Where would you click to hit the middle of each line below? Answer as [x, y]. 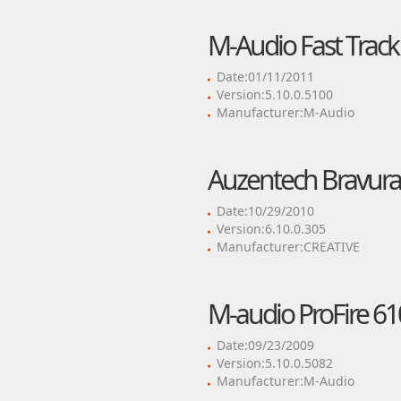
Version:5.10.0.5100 [274, 94]
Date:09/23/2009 [265, 345]
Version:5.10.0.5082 [274, 363]
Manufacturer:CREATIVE [288, 247]
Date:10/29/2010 [265, 211]
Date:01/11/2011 [265, 77]
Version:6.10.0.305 [271, 229]
